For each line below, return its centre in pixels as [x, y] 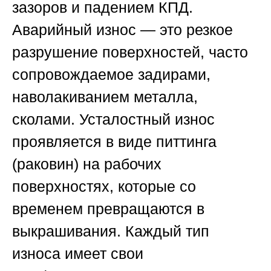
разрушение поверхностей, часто [130, 52]
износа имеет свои [78, 254]
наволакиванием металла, [105, 97]
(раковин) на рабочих [87, 164]
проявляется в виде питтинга [114, 142]
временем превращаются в [108, 209]
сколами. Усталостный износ [113, 119]
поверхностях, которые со [104, 187]
